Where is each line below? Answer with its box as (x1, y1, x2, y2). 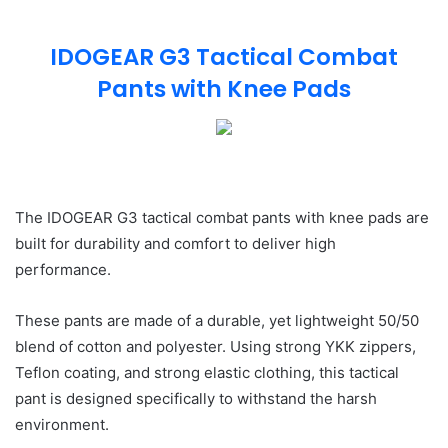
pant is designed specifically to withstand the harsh (15, 388, 377, 408)
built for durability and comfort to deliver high (15, 233, 336, 253)
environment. (15, 414, 113, 434)
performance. (15, 259, 111, 279)
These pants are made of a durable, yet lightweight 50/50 (15, 310, 419, 330)
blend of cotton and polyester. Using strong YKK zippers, (15, 336, 416, 356)
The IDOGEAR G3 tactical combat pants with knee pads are (15, 207, 429, 227)
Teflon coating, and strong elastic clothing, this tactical (15, 362, 399, 382)
